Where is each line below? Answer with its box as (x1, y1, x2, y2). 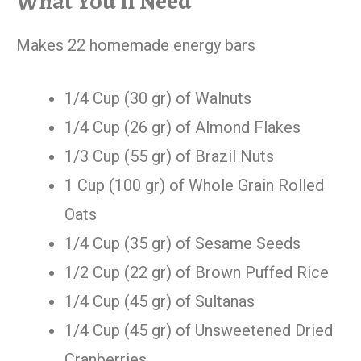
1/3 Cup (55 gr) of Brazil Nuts (64, 147, 274, 167)
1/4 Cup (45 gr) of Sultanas (64, 292, 255, 312)
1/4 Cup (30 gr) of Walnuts (64, 89, 251, 109)
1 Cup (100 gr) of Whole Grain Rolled (64, 176, 324, 196)
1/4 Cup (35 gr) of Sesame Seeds (64, 234, 301, 254)
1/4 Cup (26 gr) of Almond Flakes (64, 118, 301, 138)
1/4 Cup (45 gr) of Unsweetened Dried (64, 321, 333, 341)
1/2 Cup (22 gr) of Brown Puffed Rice (64, 263, 329, 283)
